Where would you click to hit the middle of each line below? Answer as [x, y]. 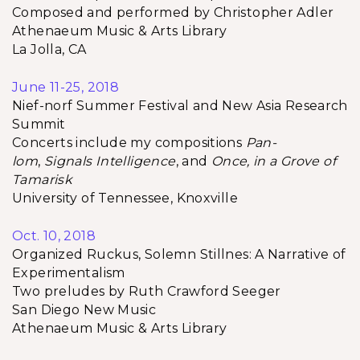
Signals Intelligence [110, 161]
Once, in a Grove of [274, 161]
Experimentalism [69, 273]
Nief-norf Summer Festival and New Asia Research [180, 106]
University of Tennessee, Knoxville [125, 198]
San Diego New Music [84, 310]
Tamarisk [43, 180]
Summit [39, 124]
